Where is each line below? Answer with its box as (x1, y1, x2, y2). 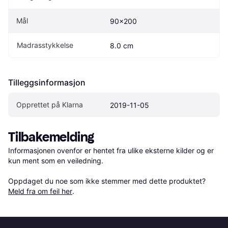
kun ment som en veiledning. (8, 156, 103, 165)
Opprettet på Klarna (16, 100, 83, 109)
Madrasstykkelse (17, 40, 73, 49)
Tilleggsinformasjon (8, 77, 85, 88)
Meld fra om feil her (8, 186, 72, 195)
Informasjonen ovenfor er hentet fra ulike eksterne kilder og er (8, 146, 214, 155)
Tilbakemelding (8, 129, 95, 145)
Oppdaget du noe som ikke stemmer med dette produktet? (8, 176, 208, 185)
